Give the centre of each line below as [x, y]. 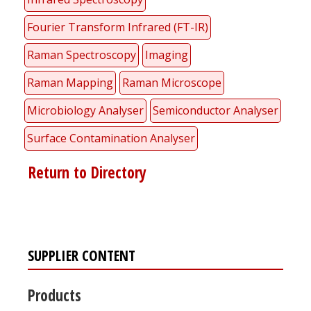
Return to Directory [85, 172]
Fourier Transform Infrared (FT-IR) [118, 27]
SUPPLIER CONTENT [82, 255]
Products [54, 295]
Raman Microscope [172, 82]
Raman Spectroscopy [82, 54]
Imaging [167, 54]
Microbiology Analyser [85, 110]
